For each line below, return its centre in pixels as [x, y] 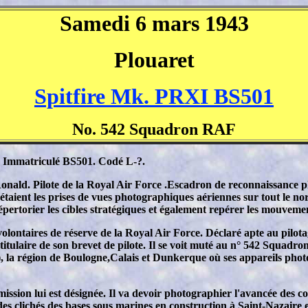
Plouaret [154, 60]
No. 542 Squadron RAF [154, 129]
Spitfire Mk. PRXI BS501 [154, 96]
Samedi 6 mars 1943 [154, 23]
